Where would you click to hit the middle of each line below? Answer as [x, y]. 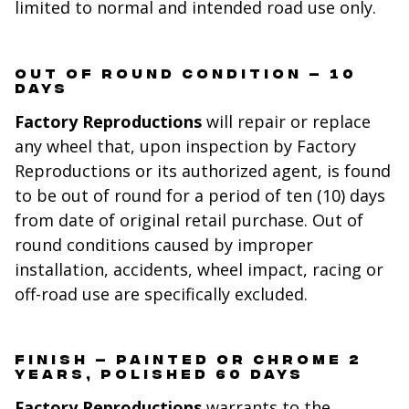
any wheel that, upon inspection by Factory [185, 146]
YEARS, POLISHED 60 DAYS [159, 373]
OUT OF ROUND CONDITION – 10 [186, 72]
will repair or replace [286, 121]
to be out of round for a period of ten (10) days [200, 195]
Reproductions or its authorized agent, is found [203, 170]
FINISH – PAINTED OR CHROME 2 [189, 359]
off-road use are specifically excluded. [161, 294]
